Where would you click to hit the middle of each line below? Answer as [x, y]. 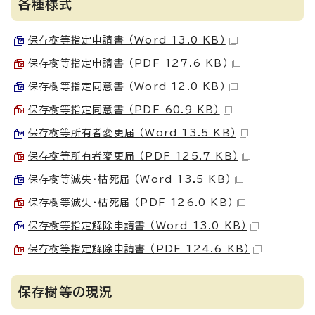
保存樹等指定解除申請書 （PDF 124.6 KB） [139, 249]
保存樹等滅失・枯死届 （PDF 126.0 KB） [131, 202]
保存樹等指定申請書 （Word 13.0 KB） [127, 40]
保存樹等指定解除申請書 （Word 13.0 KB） [138, 226]
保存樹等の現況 [66, 292]
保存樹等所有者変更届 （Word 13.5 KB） [132, 133]
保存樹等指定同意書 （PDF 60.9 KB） [124, 110]
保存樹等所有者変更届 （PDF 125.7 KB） [133, 156]
